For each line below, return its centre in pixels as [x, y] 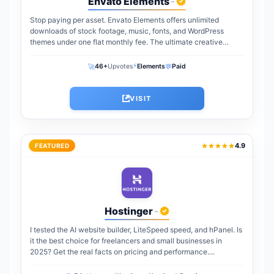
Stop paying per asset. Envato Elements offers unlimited [124, 20]
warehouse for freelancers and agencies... [101, 53]
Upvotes [120, 66]
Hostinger [129, 211]
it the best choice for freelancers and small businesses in [126, 241]
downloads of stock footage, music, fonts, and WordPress [127, 31]
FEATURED [52, 146]
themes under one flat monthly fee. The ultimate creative [126, 42]
